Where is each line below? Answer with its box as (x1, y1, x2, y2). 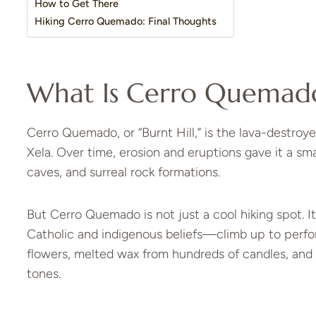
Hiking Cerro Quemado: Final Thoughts (34, 15, 217, 28)
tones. (26, 266, 61, 282)
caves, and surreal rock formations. (26, 164, 220, 181)
